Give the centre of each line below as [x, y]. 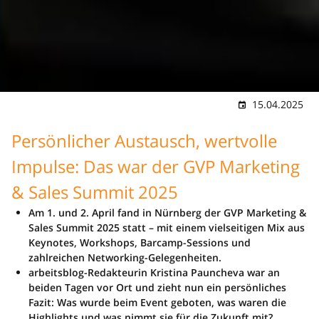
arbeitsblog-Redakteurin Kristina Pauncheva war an [154, 272]
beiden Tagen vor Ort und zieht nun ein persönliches [157, 287]
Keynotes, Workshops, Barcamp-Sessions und [140, 242]
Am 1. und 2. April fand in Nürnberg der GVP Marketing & [167, 212]
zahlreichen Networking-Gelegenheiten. [125, 257]
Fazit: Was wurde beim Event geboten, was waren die [157, 302]
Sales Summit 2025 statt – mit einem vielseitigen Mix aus [167, 227]
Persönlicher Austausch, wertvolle [144, 140]
